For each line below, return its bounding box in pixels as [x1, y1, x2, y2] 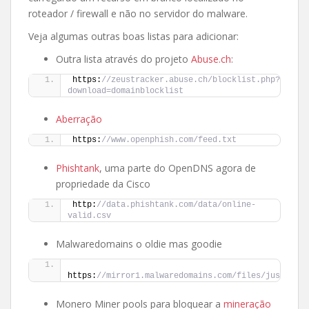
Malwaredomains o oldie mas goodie [56, 237, 222, 250]
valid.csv [68, 210, 111, 221]
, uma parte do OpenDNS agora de [99, 161, 256, 175]
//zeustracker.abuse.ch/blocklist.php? [101, 74, 280, 85]
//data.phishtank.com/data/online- [97, 199, 256, 210]
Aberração [56, 112, 102, 126]
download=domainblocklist [68, 86, 183, 96]
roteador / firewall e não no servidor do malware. [28, 6, 248, 20]
